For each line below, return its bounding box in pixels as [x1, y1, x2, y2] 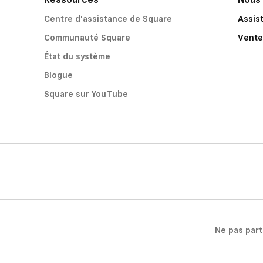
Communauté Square [43, 33, 130, 42]
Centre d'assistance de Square [43, 14, 172, 23]
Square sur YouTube [43, 89, 128, 99]
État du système [43, 52, 110, 61]
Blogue [43, 70, 73, 80]
